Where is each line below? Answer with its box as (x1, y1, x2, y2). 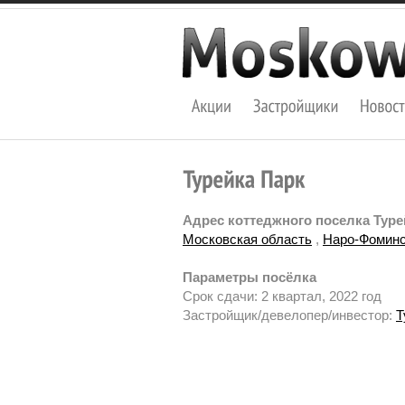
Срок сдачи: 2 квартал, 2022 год (183, 288, 381, 305)
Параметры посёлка (183, 269, 316, 286)
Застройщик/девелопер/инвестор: (183, 307, 396, 324)
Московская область (183, 231, 312, 248)
